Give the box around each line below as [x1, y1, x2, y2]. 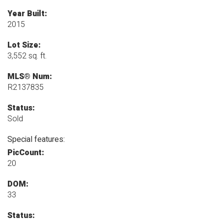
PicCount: [7, 147, 44, 159]
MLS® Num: [7, 71, 52, 83]
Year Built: [7, 8, 47, 20]
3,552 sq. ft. [7, 50, 47, 62]
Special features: [7, 134, 65, 146]
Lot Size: [7, 39, 41, 52]
